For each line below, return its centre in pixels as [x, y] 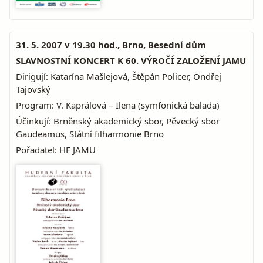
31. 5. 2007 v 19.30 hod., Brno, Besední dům [111, 45]
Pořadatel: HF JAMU [56, 150]
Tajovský [33, 89]
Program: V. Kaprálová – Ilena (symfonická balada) [118, 105]
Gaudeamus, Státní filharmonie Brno [90, 134]
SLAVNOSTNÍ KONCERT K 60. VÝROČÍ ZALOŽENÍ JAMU [131, 60]
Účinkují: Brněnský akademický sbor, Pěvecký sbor [118, 121]
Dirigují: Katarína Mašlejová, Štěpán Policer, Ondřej [119, 76]
